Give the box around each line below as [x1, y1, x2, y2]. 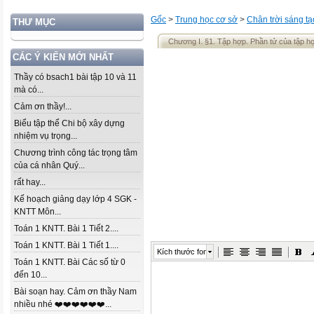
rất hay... [14, 177, 46, 187]
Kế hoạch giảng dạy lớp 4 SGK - [14, 194, 137, 204]
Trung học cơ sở [175, 15, 238, 25]
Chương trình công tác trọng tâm [14, 148, 137, 158]
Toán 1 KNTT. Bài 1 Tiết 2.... [14, 224, 118, 233]
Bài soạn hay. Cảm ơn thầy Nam [14, 287, 137, 296]
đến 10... [14, 270, 47, 280]
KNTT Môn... [14, 207, 61, 217]
